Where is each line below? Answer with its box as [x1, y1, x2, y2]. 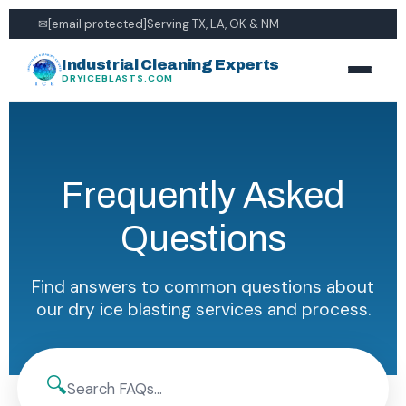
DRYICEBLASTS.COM [62, 72, 174, 84]
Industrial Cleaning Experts [62, 56, 279, 73]
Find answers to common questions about [32, 275, 374, 298]
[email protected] [48, 16, 147, 32]
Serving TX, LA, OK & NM [147, 16, 279, 32]
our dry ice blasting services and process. [35, 298, 371, 321]
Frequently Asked [62, 176, 344, 215]
